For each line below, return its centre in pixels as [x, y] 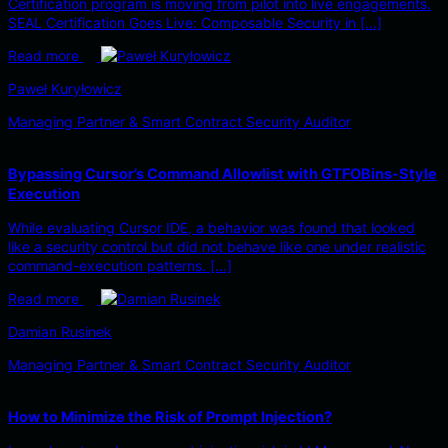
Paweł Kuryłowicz [65, 89]
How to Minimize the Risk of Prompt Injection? [170, 417]
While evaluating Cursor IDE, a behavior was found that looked [211, 228]
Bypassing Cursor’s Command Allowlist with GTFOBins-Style [222, 174]
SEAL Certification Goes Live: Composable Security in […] [195, 23]
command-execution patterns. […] [120, 266]
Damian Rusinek [60, 332]
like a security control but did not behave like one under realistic [217, 247]
